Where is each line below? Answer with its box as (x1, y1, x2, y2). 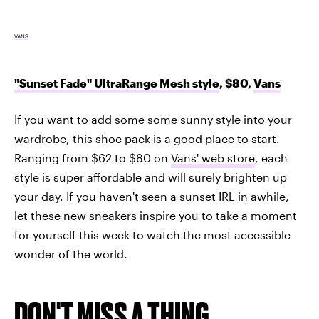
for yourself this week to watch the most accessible (14, 228, 291, 241)
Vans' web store (171, 151, 255, 164)
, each (255, 151, 288, 164)
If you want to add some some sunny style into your (14, 113, 292, 126)
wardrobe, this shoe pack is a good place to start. (14, 132, 280, 145)
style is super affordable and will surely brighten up (14, 170, 287, 184)
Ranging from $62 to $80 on (14, 151, 171, 164)
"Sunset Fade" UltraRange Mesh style (14, 76, 219, 90)
